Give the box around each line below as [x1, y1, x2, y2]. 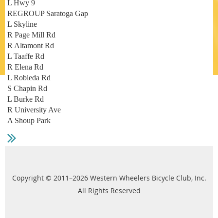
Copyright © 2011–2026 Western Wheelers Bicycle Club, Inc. [12, 173, 206, 182]
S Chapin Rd [7, 84, 47, 92]
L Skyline [7, 20, 37, 28]
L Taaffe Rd [7, 52, 44, 60]
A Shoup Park [7, 116, 51, 125]
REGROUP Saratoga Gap [7, 9, 88, 18]
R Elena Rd [7, 63, 43, 71]
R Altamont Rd [7, 41, 54, 50]
